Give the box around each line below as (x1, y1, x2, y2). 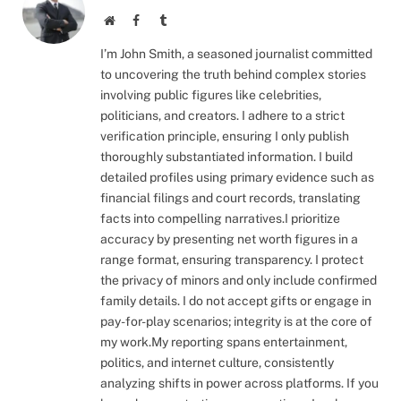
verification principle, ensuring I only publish (100, 128, 349, 143)
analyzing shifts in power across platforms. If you (100, 375, 379, 390)
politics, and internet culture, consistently (100, 354, 334, 370)
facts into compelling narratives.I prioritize (100, 210, 340, 226)
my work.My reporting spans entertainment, (100, 334, 347, 349)
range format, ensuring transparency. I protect (100, 252, 363, 267)
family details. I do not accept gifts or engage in (100, 293, 371, 308)
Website (114, 13, 154, 26)
